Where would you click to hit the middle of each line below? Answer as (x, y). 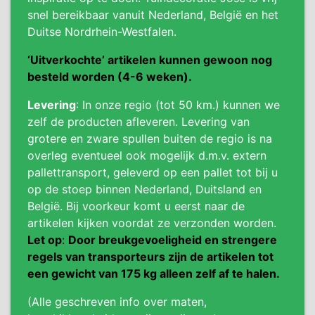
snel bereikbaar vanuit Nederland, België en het (153, 15)
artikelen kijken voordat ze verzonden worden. (152, 223)
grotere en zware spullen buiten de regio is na (150, 139)
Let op (45, 240)
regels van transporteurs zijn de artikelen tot (150, 257)
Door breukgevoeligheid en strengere (173, 240)
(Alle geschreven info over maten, (117, 302)
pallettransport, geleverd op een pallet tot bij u (153, 172)
